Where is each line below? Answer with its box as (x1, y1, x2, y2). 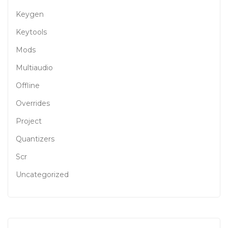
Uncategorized (16, 169, 69, 179)
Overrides (16, 98, 50, 108)
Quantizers (16, 134, 54, 144)
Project (16, 116, 42, 126)
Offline (16, 80, 40, 90)
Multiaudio (16, 63, 53, 72)
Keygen (16, 9, 44, 19)
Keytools (16, 27, 47, 37)
